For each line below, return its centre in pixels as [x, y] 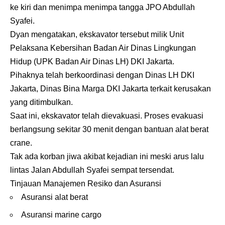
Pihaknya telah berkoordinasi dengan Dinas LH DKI [102, 75]
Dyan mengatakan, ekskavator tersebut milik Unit [97, 34]
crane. [21, 143]
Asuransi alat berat [54, 197]
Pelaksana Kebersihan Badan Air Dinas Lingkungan [103, 48]
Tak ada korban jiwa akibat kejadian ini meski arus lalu [107, 156]
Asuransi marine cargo [61, 215]
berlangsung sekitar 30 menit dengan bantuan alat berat [109, 129]
